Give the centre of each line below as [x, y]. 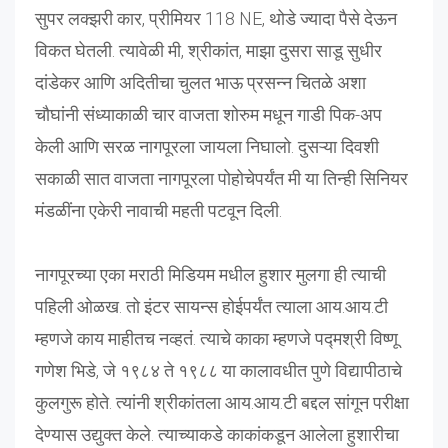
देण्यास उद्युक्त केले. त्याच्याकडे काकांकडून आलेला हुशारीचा [217, 434]
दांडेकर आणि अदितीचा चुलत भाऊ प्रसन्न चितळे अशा [200, 82]
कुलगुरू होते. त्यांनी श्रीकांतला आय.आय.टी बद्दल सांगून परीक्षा [222, 402]
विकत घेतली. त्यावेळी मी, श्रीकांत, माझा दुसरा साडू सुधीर [208, 50]
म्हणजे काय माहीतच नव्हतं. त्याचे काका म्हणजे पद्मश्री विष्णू [216, 338]
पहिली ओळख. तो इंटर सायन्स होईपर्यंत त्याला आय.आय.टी [211, 306]
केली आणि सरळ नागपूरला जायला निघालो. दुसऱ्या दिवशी [207, 146]
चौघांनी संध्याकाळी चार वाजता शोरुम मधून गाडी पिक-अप [208, 114]
